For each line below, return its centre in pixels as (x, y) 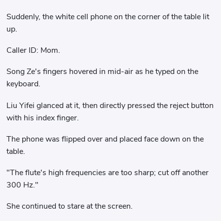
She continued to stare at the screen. (70, 206)
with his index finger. (43, 118)
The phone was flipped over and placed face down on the (105, 139)
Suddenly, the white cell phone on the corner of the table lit (108, 17)
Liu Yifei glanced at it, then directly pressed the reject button (110, 105)
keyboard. (24, 84)
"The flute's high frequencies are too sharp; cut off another (108, 173)
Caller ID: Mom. (34, 51)
